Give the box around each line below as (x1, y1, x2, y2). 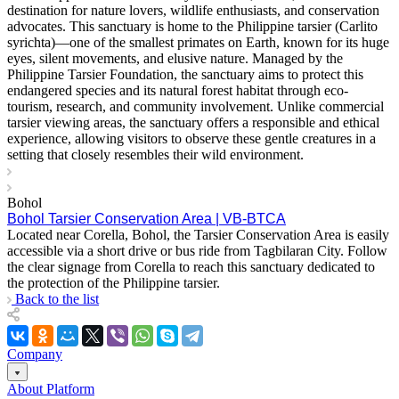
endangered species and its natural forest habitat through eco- (7, 83, 348, 99)
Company (7, 346, 62, 362)
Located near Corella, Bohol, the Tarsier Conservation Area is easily (7, 227, 389, 243)
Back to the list (15, 291, 99, 307)
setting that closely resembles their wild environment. (7, 147, 304, 163)
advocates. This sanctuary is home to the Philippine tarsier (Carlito (7, 19, 378, 35)
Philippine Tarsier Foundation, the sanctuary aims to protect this (7, 67, 363, 83)
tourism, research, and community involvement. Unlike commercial (7, 99, 384, 115)
